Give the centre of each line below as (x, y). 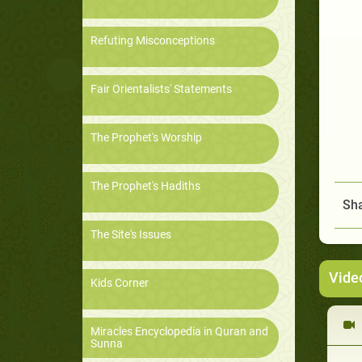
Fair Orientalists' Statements (161, 89)
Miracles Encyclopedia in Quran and (179, 332)
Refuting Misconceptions (153, 41)
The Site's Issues (131, 235)
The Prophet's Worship (146, 138)
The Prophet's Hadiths (145, 186)
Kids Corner (120, 283)
